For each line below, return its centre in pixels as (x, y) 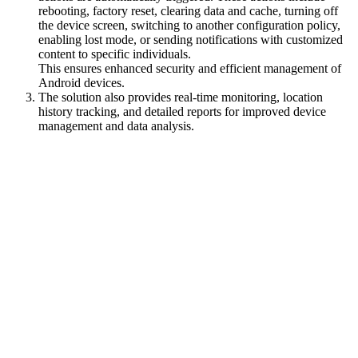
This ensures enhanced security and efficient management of (190, 68)
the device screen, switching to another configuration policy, (189, 25)
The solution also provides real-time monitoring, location (181, 97)
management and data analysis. (116, 125)
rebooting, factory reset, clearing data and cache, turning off (188, 10)
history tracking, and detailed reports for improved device (182, 111)
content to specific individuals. (115, 54)
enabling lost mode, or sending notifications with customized (191, 39)
